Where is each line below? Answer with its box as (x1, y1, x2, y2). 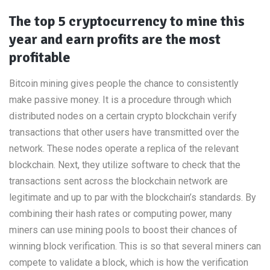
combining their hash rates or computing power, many (9, 208, 232, 219)
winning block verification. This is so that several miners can (9, 240, 261, 252)
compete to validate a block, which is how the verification (9, 257, 248, 268)
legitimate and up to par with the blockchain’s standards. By (9, 192, 256, 203)
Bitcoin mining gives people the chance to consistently (9, 78, 239, 89)
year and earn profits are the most (9, 30, 221, 48)
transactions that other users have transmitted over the (9, 127, 239, 138)
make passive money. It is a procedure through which (9, 94, 231, 105)
